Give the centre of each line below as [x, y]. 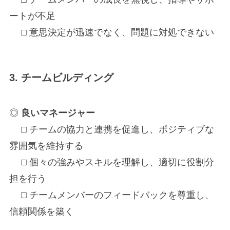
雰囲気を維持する [46, 146]
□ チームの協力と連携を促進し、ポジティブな [111, 130]
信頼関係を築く [41, 212]
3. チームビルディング [61, 77]
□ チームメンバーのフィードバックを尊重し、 [111, 195]
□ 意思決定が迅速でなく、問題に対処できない [111, 32]
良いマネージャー [58, 113]
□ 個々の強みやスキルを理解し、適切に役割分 [111, 162]
